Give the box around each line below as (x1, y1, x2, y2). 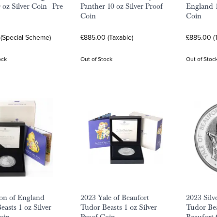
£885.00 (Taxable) (80, 32, 133, 42)
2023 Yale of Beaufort (80, 193, 149, 202)
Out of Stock (80, 55, 112, 63)
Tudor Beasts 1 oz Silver (80, 202, 157, 212)
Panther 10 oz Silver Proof (80, 1, 163, 11)
